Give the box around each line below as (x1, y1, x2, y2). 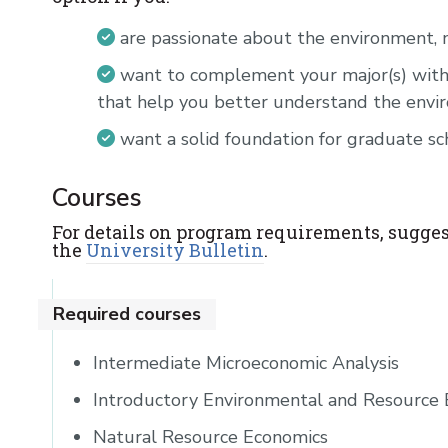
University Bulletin (86, 237, 264, 262)
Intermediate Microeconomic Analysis (93, 350, 399, 375)
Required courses (53, 301, 201, 326)
